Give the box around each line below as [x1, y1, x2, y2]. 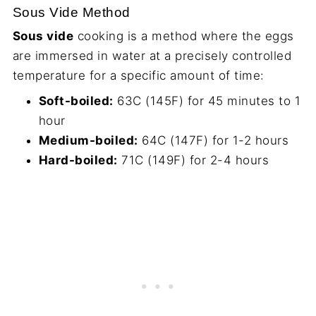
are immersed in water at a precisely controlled [12, 49, 292, 63]
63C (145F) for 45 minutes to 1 [113, 94, 301, 109]
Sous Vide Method [12, 5, 130, 20]
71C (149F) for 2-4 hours [117, 153, 269, 168]
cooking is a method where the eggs [73, 29, 294, 44]
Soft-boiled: [38, 94, 114, 109]
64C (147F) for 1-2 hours [138, 133, 289, 148]
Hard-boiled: [38, 153, 118, 168]
